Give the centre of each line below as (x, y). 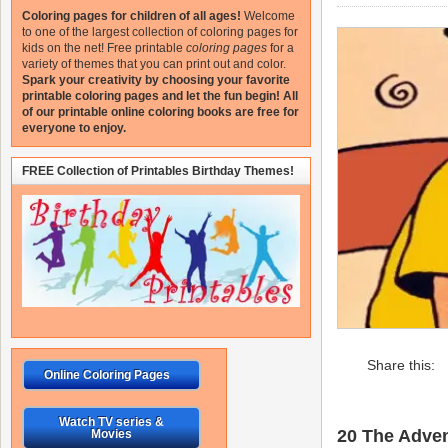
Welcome (269, 16)
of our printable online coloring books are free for (160, 112)
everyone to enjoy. (74, 128)
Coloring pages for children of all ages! (131, 16)
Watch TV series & (111, 422)
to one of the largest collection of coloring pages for (160, 32)
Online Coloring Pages (107, 375)
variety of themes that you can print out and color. (154, 64)
